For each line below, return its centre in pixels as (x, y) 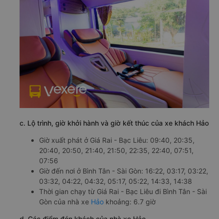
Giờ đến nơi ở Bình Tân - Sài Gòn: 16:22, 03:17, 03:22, (124, 171)
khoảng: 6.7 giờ (130, 201)
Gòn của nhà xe (65, 201)
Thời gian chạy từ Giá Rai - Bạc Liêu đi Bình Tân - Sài (123, 191)
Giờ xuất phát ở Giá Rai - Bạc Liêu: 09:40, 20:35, (117, 140)
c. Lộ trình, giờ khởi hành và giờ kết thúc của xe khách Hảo (114, 123)
